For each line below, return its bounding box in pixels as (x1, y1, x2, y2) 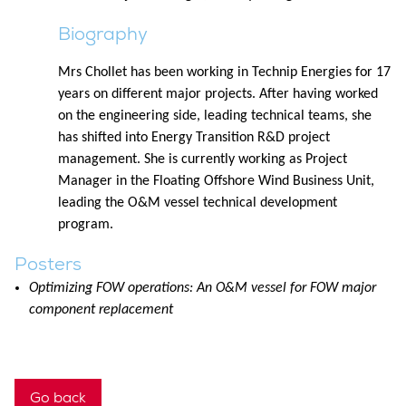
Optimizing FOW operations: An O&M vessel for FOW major (29, 280, 376, 295)
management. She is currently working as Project (58, 151, 347, 167)
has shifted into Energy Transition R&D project (58, 130, 330, 145)
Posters (14, 251, 82, 275)
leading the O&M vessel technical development (58, 195, 337, 210)
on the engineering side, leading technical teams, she (58, 108, 372, 123)
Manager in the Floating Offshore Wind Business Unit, (58, 173, 374, 188)
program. (58, 217, 113, 232)
